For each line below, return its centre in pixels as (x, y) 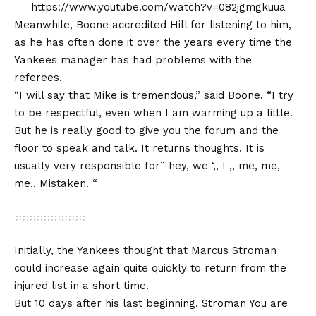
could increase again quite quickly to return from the (150, 268)
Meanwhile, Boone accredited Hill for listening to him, (153, 24)
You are (268, 303)
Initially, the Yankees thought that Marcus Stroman (145, 250)
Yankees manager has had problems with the (133, 60)
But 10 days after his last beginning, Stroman (132, 303)
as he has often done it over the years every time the (153, 42)
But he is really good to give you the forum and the (146, 130)
